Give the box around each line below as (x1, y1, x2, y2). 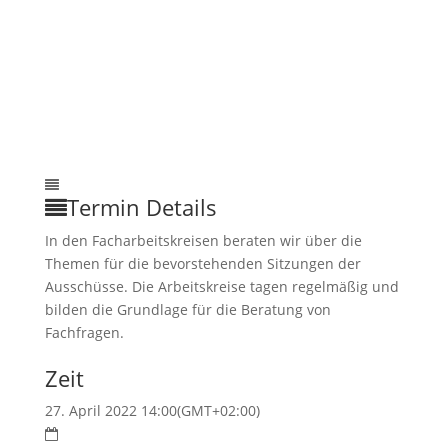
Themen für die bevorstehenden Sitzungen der (44, 254, 361, 273)
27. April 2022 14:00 (44, 401, 177, 420)
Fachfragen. (44, 323, 124, 342)
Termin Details (66, 192, 217, 222)
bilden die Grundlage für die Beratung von (44, 300, 331, 319)
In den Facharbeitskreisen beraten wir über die (44, 231, 362, 250)
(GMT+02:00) (176, 401, 260, 420)
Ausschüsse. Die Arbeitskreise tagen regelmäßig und (44, 277, 399, 296)
